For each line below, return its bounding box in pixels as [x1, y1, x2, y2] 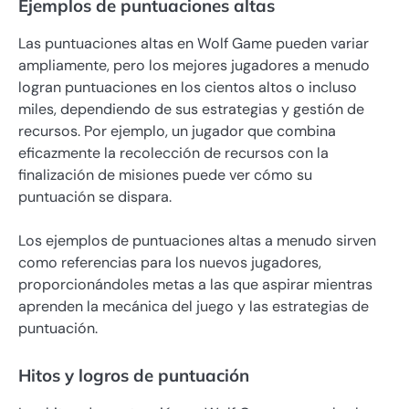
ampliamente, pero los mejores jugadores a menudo [18, 56, 370, 76]
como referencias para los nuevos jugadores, [18, 253, 321, 273]
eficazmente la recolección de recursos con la [18, 143, 329, 163]
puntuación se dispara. [18, 187, 172, 207]
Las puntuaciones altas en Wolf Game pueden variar [18, 34, 369, 54]
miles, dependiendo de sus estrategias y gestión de [18, 100, 364, 120]
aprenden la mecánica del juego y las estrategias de [18, 297, 369, 317]
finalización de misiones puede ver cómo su [18, 165, 312, 185]
